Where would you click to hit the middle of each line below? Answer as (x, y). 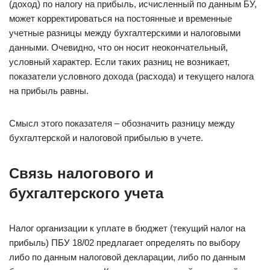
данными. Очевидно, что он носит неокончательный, (118, 47)
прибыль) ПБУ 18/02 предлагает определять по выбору (125, 243)
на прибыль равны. (49, 91)
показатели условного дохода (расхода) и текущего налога (131, 76)
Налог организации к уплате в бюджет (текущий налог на (127, 228)
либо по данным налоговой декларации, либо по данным (127, 257)
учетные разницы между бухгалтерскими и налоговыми (125, 33)
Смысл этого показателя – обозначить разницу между (122, 123)
